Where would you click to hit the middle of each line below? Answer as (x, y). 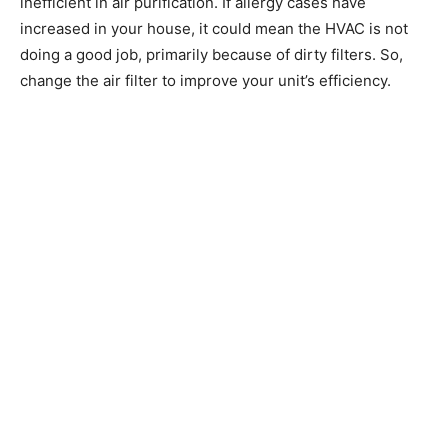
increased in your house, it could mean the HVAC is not (214, 28)
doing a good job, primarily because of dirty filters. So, (211, 54)
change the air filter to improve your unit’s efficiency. (205, 80)
